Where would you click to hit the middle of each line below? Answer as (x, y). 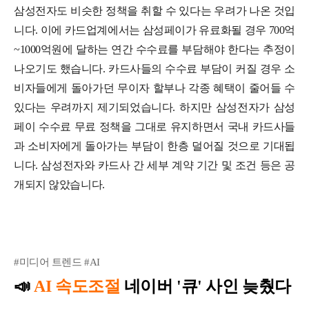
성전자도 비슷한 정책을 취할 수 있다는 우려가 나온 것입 (160, 10)
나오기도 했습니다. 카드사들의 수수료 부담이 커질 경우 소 (154, 68)
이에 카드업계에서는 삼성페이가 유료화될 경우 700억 (168, 30)
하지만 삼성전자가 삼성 (237, 107)
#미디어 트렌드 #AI (57, 262)
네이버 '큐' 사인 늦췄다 (207, 286)
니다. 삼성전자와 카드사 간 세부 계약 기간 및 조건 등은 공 (154, 165)
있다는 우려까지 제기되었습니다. (97, 107)
